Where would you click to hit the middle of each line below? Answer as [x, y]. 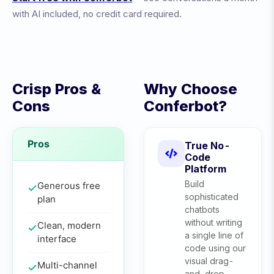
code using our [215, 248]
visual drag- [209, 261]
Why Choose [191, 89]
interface [57, 239]
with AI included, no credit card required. [97, 14]
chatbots [202, 209]
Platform [206, 169]
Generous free [69, 186]
